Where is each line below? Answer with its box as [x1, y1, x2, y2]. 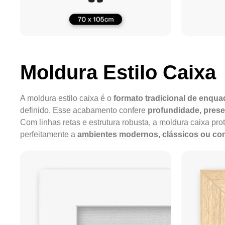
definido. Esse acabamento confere [20, 105, 148, 115]
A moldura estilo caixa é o [20, 93, 114, 102]
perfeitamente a [20, 130, 77, 139]
